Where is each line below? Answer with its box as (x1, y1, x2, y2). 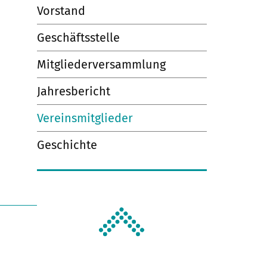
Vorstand (36, 4, 85, 18)
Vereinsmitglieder (36, 110, 133, 125)
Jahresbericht (36, 83, 110, 98)
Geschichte (36, 137, 97, 152)
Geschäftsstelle (36, 30, 120, 45)
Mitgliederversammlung (36, 57, 166, 72)
